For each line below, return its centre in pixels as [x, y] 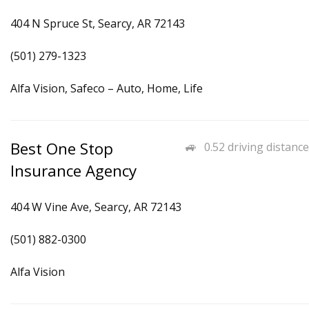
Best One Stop [62, 149]
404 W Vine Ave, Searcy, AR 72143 [96, 207]
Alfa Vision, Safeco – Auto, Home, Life [107, 88]
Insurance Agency [73, 171]
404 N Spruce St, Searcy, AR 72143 [98, 23]
